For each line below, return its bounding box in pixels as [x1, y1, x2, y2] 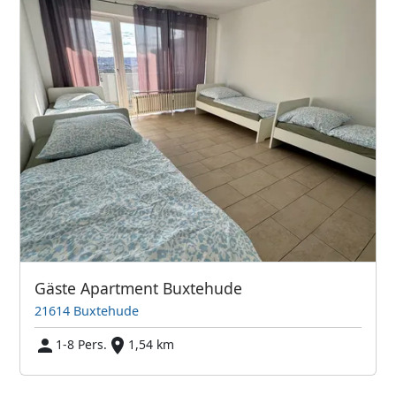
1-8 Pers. [56, 335, 108, 353]
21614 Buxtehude [34, 301, 140, 319]
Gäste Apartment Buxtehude [34, 277, 243, 299]
